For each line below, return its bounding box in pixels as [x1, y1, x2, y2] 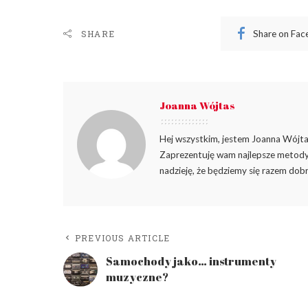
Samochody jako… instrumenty [106, 254, 276, 269]
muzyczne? [106, 269, 168, 285]
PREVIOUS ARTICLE [75, 232, 170, 244]
